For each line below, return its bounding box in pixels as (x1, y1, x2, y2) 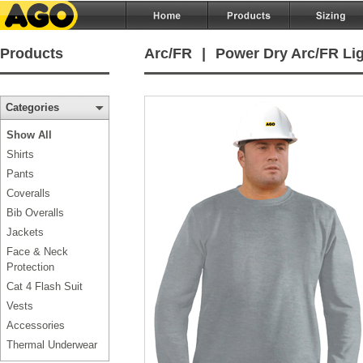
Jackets (6, 226, 44, 238)
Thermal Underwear (6, 339, 97, 351)
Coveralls (6, 187, 50, 199)
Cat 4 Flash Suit (6, 280, 83, 293)
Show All (6, 129, 52, 141)
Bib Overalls (6, 207, 64, 219)
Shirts (6, 148, 34, 160)
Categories (6, 101, 59, 113)
